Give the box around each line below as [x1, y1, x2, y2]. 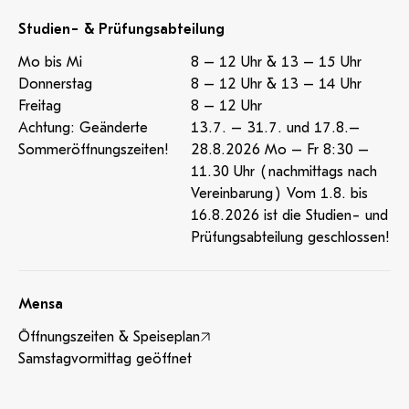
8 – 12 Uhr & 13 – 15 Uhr [191, 54, 362, 70]
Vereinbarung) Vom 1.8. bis [191, 185, 368, 202]
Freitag [18, 98, 61, 114]
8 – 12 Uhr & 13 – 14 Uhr [191, 76, 362, 92]
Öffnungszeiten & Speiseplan [18, 329, 200, 345]
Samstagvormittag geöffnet [18, 351, 192, 367]
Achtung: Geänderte [18, 120, 148, 136]
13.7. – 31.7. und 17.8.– [191, 120, 360, 136]
